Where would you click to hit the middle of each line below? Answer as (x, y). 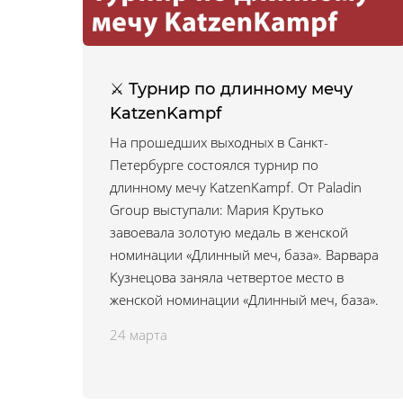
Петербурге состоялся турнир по (214, 165)
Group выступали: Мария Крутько (217, 210)
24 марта (139, 335)
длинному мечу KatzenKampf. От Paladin (236, 187)
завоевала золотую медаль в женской (229, 232)
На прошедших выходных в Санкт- (219, 142)
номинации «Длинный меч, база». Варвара (244, 255)
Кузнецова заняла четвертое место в (227, 277)
